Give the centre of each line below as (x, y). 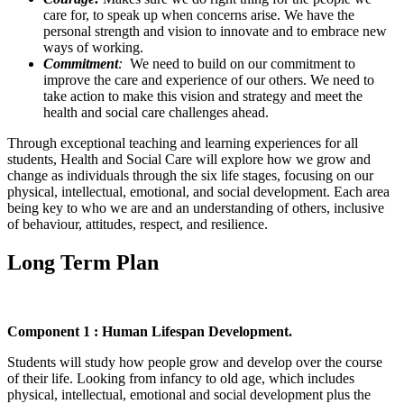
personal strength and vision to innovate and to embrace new (215, 32)
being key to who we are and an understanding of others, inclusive (196, 208)
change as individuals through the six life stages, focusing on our (190, 176)
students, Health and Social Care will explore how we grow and (189, 160)
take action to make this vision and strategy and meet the (203, 96)
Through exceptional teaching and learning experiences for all (183, 143)
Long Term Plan (83, 263)
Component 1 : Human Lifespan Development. (150, 332)
